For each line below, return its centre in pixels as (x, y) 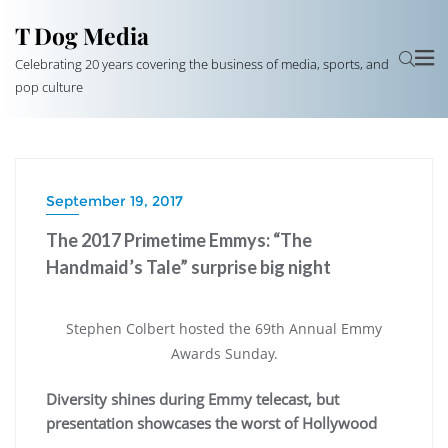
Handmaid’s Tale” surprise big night (188, 267)
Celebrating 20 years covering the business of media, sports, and (202, 64)
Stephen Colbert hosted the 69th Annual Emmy (224, 329)
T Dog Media (82, 35)
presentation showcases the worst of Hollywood (213, 423)
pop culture (49, 87)
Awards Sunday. (224, 354)
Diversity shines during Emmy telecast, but (192, 399)
